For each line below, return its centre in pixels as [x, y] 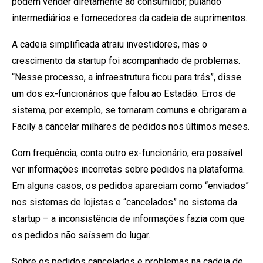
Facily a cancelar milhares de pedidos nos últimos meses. [131, 126]
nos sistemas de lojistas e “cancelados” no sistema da [124, 202]
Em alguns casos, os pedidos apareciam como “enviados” [130, 186]
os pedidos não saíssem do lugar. [81, 235]
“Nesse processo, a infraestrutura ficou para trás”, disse [127, 77]
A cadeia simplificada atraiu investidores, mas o [109, 44]
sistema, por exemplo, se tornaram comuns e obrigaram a [129, 110]
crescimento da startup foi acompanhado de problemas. [126, 60]
